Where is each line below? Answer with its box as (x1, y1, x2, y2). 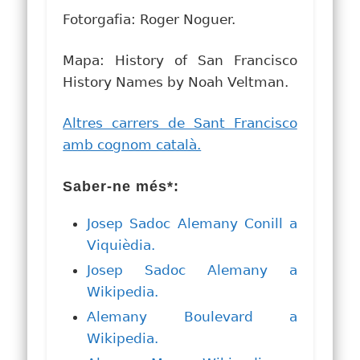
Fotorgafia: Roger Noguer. (63, 10, 236, 27)
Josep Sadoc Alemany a (87, 261, 297, 278)
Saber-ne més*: (63, 178, 180, 194)
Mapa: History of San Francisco (63, 51, 297, 68)
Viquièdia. (87, 236, 156, 253)
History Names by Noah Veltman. (63, 73, 289, 90)
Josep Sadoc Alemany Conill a (87, 215, 297, 231)
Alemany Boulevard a (87, 308, 297, 325)
